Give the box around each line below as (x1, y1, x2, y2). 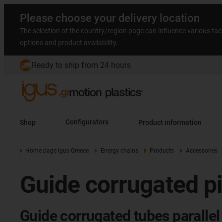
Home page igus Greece (25, 147, 89, 154)
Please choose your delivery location (20, 12, 200, 24)
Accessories (185, 147, 218, 154)
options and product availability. (20, 39, 118, 47)
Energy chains (100, 147, 138, 154)
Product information (165, 118, 202, 126)
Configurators (65, 118, 109, 126)
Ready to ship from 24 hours (32, 60, 131, 70)
